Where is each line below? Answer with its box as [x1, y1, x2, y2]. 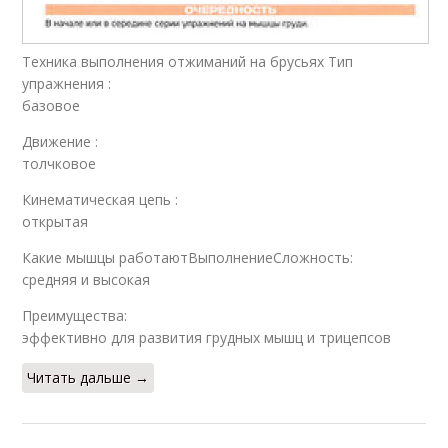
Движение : [22, 131, 99, 151]
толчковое [22, 153, 97, 173]
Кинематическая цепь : [22, 189, 179, 209]
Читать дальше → [27, 367, 150, 387]
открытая [22, 211, 89, 231]
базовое [22, 95, 81, 115]
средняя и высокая [22, 269, 151, 289]
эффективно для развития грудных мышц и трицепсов [22, 327, 392, 347]
